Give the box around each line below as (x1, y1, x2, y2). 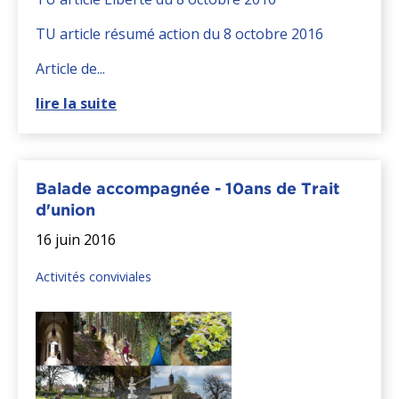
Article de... (36, 58, 105, 78)
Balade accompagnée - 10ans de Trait (36, 178, 339, 198)
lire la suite (36, 93, 117, 113)
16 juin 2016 (36, 229, 116, 249)
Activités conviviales (36, 267, 151, 285)
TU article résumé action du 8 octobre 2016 (36, 23, 323, 44)
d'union (36, 199, 95, 219)
